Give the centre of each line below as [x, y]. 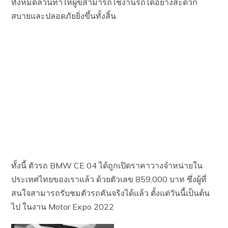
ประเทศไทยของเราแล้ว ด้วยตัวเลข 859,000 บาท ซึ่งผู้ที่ [109, 179]
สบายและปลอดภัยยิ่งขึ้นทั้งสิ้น [64, 16]
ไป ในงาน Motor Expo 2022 [63, 206]
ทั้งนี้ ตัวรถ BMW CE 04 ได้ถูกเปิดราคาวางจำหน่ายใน [107, 165]
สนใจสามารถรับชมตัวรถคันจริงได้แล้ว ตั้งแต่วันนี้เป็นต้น [111, 193]
